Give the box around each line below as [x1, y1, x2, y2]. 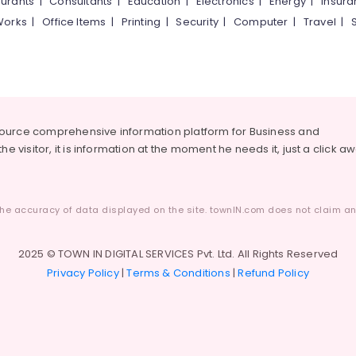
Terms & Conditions [126, 265, 230, 281]
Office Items [42, 14, 106, 29]
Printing [121, 14, 161, 29]
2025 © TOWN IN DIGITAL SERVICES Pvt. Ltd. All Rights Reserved [17, 246, 339, 261]
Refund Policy [238, 265, 309, 281]
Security [176, 14, 219, 29]
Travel [303, 14, 337, 29]
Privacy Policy [47, 265, 119, 281]
